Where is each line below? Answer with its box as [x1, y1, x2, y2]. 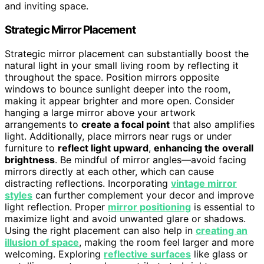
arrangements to [5, 118, 81, 130]
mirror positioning [108, 200, 191, 213]
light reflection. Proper [5, 200, 108, 213]
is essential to [191, 200, 255, 213]
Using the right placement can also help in [5, 224, 196, 236]
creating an [196, 224, 247, 236]
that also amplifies [170, 118, 255, 130]
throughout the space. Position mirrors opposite [5, 71, 219, 83]
